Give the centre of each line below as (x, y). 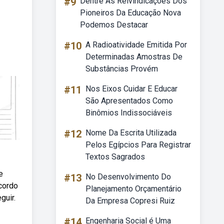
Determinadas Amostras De (134, 57)
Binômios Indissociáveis (129, 113)
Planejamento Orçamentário (133, 189)
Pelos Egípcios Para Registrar (138, 145)
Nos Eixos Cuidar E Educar (131, 89)
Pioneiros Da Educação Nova (130, 13)
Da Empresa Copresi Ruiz (130, 201)
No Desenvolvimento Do (128, 177)
